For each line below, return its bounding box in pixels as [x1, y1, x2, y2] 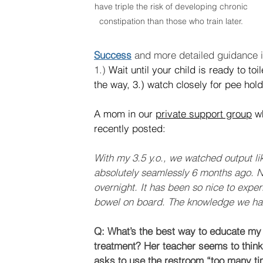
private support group [156, 107, 252, 120]
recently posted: [94, 122, 166, 135]
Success [94, 49, 131, 62]
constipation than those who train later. [99, 15, 245, 26]
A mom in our [94, 107, 156, 120]
